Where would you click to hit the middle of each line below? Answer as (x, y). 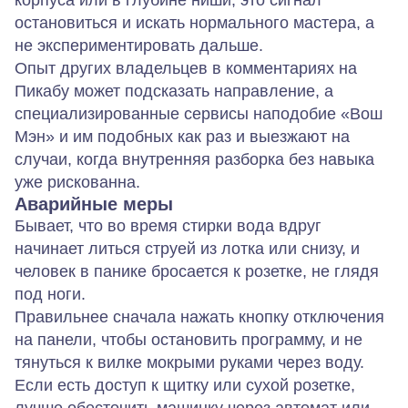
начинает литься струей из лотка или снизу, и (187, 249)
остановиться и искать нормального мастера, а (194, 23)
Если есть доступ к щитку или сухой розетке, (185, 385)
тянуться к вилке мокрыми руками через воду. (189, 362)
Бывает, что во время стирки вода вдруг (168, 226)
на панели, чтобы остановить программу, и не (189, 340)
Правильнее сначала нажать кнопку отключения (199, 317)
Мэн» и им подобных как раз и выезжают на (182, 137)
